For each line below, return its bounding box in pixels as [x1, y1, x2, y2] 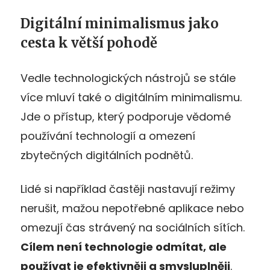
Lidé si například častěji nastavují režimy [20, 181, 235, 196]
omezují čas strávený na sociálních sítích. [20, 219, 245, 235]
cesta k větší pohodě [20, 34, 157, 51]
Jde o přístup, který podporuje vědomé [20, 108, 231, 124]
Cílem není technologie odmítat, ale [20, 239, 227, 254]
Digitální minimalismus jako [20, 14, 219, 32]
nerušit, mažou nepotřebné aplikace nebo [20, 200, 244, 216]
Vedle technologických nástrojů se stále [20, 70, 236, 86]
